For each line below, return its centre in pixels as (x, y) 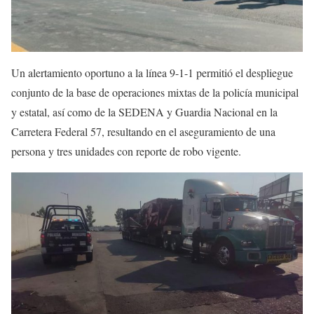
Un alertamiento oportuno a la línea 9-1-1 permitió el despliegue (152, 73)
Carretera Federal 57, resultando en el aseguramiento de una (143, 132)
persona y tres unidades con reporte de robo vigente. (126, 151)
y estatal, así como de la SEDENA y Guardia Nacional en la (144, 112)
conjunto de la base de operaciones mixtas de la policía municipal (155, 93)
